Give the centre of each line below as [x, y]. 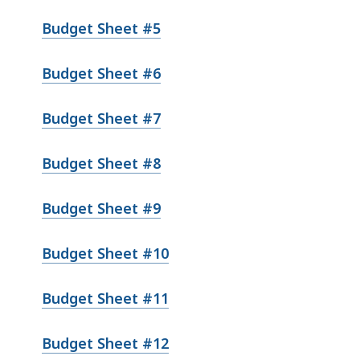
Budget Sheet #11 [105, 298]
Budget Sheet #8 [101, 163]
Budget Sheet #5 [101, 28]
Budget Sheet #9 [101, 208]
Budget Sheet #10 [105, 253]
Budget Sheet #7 [101, 118]
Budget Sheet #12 [105, 343]
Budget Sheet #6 [101, 73]
